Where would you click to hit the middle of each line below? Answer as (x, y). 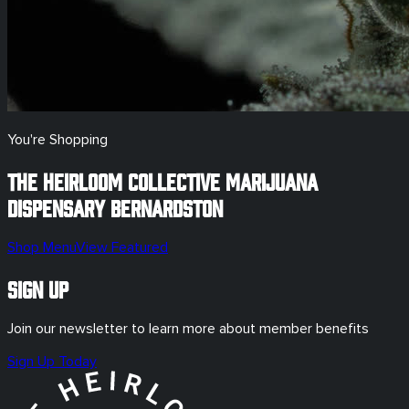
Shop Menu (42, 247)
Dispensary (59, 207)
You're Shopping (58, 140)
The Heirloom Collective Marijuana (163, 181)
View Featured (122, 247)
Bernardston (167, 207)
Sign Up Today (52, 361)
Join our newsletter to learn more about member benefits (188, 328)
